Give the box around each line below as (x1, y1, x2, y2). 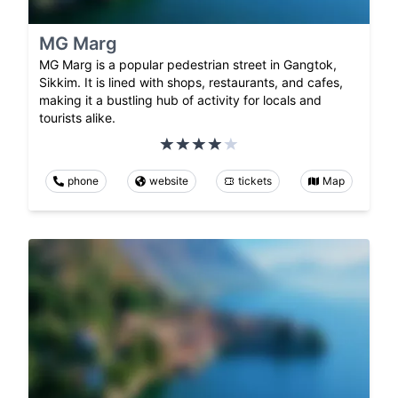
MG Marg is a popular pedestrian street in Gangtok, (39, 57, 337, 73)
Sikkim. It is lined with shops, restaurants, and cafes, (39, 75, 343, 91)
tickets (238, 174, 273, 188)
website (148, 174, 188, 188)
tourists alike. (39, 110, 115, 126)
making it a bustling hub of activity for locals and (39, 92, 322, 108)
